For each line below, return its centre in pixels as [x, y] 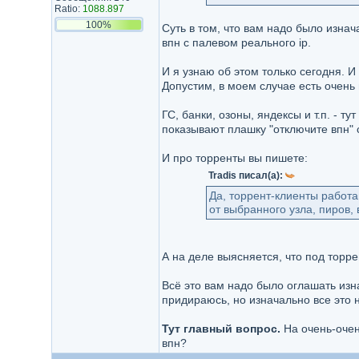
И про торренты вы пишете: [234, 158]
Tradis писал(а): [246, 175]
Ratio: [68, 9]
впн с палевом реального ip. [236, 42]
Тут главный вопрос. [221, 329]
